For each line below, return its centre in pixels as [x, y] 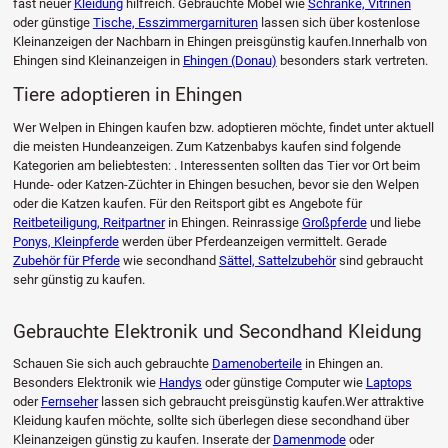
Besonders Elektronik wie [85, 383]
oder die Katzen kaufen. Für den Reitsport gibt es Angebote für [187, 203]
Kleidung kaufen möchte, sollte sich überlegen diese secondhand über [210, 421]
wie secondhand [169, 260]
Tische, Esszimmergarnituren [175, 23]
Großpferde [334, 222]
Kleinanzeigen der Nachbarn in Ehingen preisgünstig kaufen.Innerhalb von [219, 42]
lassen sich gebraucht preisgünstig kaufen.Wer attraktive [260, 402]
